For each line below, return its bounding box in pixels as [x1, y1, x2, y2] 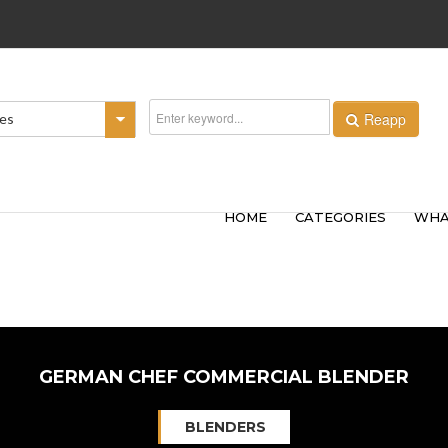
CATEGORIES [295, 209, 386, 225]
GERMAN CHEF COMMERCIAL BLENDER [39, 366, 409, 388]
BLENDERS [185, 418, 266, 436]
